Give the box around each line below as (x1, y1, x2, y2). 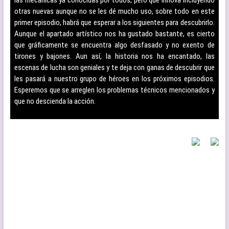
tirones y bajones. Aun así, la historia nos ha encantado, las (14, 52, 215, 61)
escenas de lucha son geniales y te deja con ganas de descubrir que (14, 63, 215, 72)
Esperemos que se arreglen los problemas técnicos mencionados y (14, 85, 215, 95)
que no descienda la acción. (14, 97, 96, 106)
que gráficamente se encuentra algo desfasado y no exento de (14, 40, 215, 50)
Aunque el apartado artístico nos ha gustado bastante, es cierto (14, 29, 215, 38)
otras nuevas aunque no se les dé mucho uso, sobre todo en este (14, 7, 215, 16)
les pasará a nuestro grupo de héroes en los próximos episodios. (14, 74, 215, 83)
